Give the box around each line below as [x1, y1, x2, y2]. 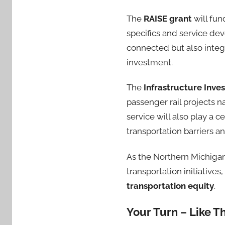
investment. [127, 57, 173, 67]
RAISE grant [144, 14, 192, 24]
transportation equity [127, 180, 214, 191]
